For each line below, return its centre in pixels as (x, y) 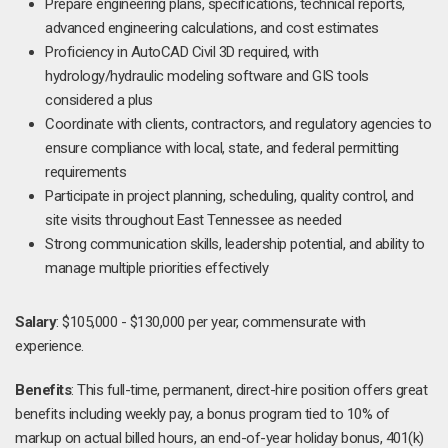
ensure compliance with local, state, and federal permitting (222, 148)
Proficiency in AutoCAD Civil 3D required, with (181, 52)
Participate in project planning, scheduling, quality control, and (229, 196)
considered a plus (99, 100)
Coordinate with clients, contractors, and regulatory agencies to (238, 124)
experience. (49, 346)
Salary (35, 322)
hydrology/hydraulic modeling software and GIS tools (207, 76)
